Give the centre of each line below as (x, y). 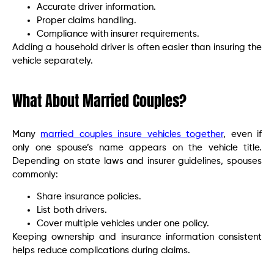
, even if (243, 134)
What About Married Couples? (99, 101)
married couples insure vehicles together (132, 134)
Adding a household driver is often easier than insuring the (137, 47)
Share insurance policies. (89, 197)
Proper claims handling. (87, 20)
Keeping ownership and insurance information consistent (137, 237)
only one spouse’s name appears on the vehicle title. (137, 148)
